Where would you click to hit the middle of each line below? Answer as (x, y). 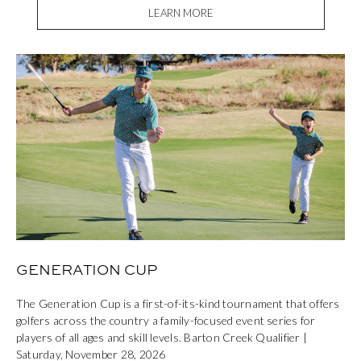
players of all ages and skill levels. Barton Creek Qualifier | (162, 337)
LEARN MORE (180, 13)
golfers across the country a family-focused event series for (166, 320)
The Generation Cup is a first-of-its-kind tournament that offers (178, 303)
